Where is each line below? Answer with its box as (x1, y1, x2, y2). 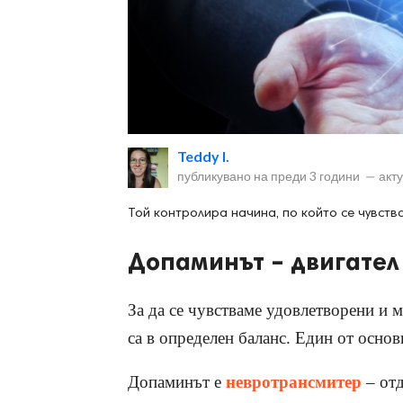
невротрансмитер (226, 372, 362, 392)
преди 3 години (271, 168, 360, 184)
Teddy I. (177, 148, 229, 166)
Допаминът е (128, 372, 226, 392)
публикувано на (177, 168, 271, 184)
